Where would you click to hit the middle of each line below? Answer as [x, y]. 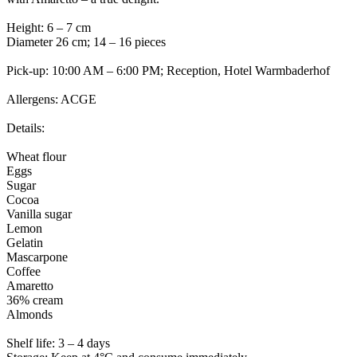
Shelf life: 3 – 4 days [58, 343]
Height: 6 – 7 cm [49, 28]
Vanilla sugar [39, 214]
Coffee [24, 272]
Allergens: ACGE [51, 100]
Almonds [29, 315]
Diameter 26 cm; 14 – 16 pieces [86, 42]
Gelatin [25, 243]
